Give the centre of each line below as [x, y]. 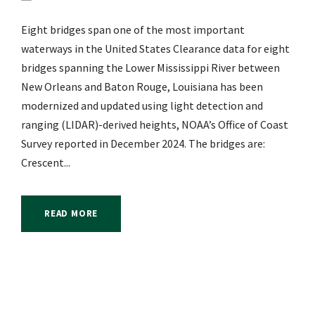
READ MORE [71, 214]
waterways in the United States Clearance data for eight [155, 49]
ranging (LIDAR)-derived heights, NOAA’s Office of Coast [155, 125]
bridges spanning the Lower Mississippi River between [150, 68]
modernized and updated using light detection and [142, 106]
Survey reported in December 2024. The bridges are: [143, 144]
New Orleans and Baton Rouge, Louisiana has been [142, 87]
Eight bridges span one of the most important [133, 30]
